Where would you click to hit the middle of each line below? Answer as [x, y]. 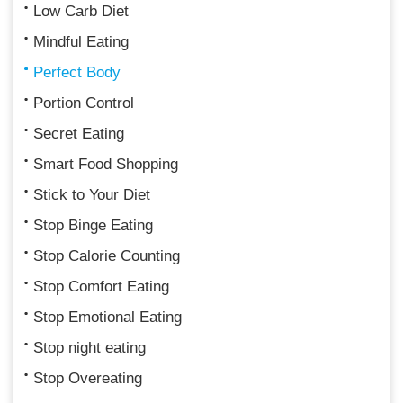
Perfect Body [77, 72]
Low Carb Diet [81, 11]
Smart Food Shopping [106, 164]
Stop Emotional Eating [107, 317]
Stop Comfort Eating [101, 286]
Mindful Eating [81, 41]
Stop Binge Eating [93, 225]
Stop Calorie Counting [107, 255]
